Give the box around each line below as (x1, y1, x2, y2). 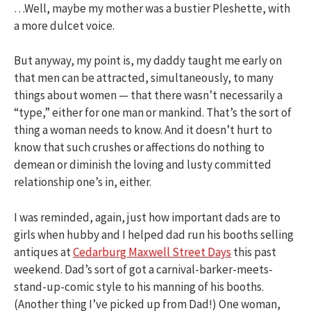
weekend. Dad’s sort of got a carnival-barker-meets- (14, 261, 273, 277)
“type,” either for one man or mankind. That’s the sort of (14, 105, 292, 120)
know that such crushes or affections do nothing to (14, 140, 264, 155)
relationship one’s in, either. (14, 174, 151, 190)
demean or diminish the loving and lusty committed (14, 157, 271, 172)
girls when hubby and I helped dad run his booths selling (14, 226, 294, 242)
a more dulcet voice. (14, 17, 115, 33)
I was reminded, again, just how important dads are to (14, 209, 280, 225)
